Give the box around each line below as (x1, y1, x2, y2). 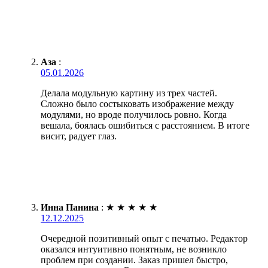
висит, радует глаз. (41, 131, 117, 142)
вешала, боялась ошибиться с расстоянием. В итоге (41, 120, 249, 131)
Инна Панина (41, 202, 99, 213)
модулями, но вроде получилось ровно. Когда (41, 109, 227, 120)
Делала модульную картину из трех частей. (41, 88, 217, 99)
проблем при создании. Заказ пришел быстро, (41, 255, 228, 266)
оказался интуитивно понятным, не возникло (41, 244, 227, 255)
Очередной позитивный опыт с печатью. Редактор (41, 233, 248, 244)
